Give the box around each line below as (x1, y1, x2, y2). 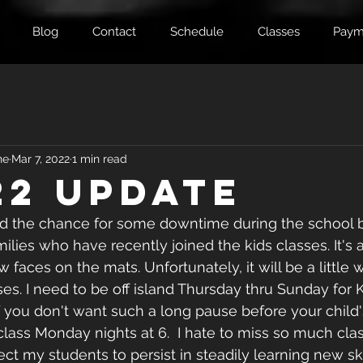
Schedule (170, 24, 224, 39)
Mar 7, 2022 (11, 152, 70, 165)
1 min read (72, 152, 127, 165)
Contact (92, 24, 136, 39)
